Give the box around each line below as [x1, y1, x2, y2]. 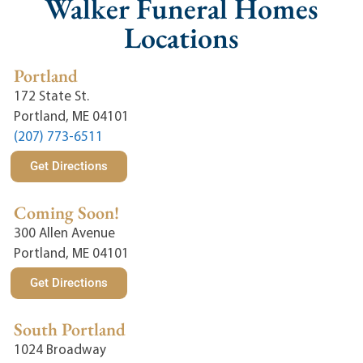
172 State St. [14, 87, 90, 105]
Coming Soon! [14, 201, 120, 225]
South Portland [14, 318, 126, 342]
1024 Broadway [14, 340, 107, 358]
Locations [124, 19, 239, 58]
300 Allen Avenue [14, 224, 116, 241]
